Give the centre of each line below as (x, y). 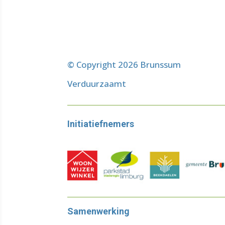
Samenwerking (99, 211)
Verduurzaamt (97, 83)
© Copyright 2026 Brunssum (124, 64)
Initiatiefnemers (101, 124)
